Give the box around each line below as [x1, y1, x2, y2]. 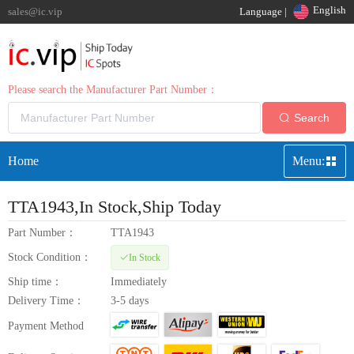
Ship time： [8, 275, 62, 288]
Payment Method [8, 319, 84, 332]
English [312, 4, 346, 16]
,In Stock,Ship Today [74, 196, 221, 217]
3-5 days [111, 294, 149, 307]
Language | [239, 6, 287, 17]
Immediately [111, 275, 167, 288]
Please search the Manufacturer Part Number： [8, 83, 218, 96]
